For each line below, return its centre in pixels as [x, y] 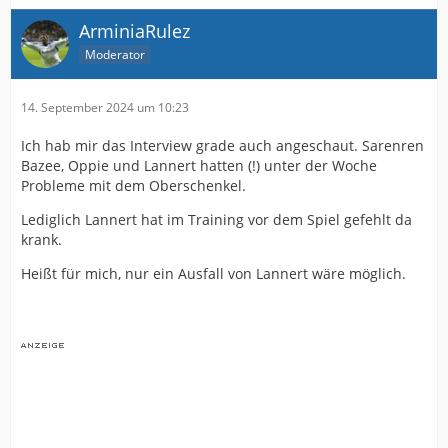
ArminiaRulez [134, 31]
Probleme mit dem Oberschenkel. [133, 186]
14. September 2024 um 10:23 [105, 108]
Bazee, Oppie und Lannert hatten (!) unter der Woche [199, 166]
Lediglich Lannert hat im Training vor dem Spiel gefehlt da [216, 220]
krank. [41, 240]
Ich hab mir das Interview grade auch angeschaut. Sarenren [222, 146]
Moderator [115, 54]
